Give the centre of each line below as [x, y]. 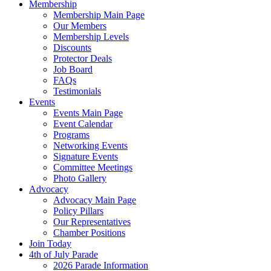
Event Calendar [83, 124]
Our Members [80, 26]
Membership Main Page [99, 15]
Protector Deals [83, 58]
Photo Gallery [80, 178]
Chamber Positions [89, 233]
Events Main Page [88, 113]
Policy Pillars [78, 211]
